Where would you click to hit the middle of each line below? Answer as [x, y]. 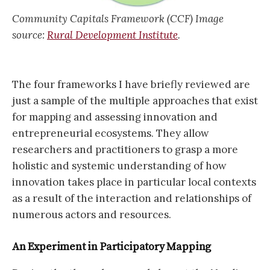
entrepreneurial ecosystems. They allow [111, 133]
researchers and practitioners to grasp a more [125, 149]
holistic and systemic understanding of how [119, 165]
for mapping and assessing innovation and [115, 117]
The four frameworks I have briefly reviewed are [131, 84]
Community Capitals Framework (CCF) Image [118, 19]
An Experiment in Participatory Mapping [112, 246]
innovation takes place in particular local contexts [134, 182]
